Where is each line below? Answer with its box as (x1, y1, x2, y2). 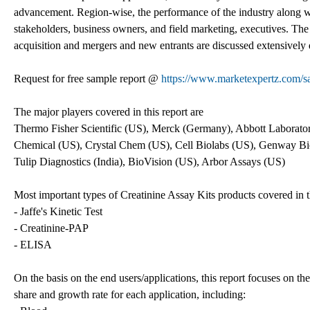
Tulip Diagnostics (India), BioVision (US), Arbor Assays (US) (14, 155, 285, 167)
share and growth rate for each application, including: (14, 288, 246, 300)
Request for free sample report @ (14, 72, 161, 84)
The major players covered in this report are (14, 105, 203, 118)
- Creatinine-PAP (14, 221, 89, 234)
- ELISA (14, 238, 52, 250)
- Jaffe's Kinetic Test (14, 205, 102, 217)
